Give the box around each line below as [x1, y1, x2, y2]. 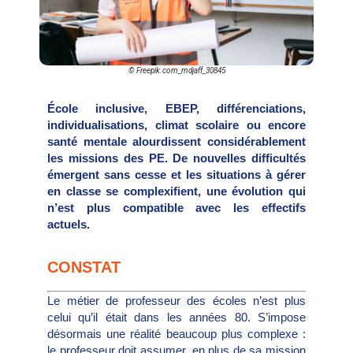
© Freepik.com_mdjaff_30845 [128, 65, 225, 75]
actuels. [47, 217, 93, 231]
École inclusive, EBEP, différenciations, [47, 101, 306, 115]
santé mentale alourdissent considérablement [47, 134, 306, 148]
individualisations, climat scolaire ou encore [47, 117, 306, 132]
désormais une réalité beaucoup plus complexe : [47, 327, 306, 341]
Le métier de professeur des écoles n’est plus [47, 294, 306, 308]
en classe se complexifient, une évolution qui [47, 184, 306, 198]
